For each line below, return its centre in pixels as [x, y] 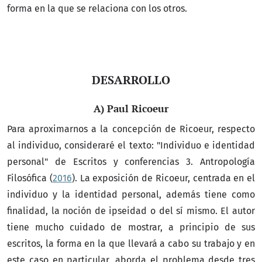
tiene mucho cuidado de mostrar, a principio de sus [131, 227]
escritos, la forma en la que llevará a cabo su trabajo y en [131, 243]
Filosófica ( [30, 178]
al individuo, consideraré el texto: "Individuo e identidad [131, 145]
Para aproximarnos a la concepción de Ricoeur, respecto [131, 129]
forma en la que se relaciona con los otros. [97, 9]
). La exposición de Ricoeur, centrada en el [163, 178]
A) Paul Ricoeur [131, 108]
